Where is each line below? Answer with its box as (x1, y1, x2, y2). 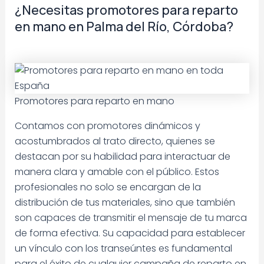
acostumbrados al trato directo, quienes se (14, 134, 215, 148)
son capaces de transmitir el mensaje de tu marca (14, 211, 247, 225)
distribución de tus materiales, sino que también (14, 196, 235, 210)
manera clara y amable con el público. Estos (14, 165, 219, 179)
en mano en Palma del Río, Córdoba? (14, 17, 233, 35)
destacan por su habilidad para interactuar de (14, 150, 230, 164)
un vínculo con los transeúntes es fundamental (14, 242, 232, 256)
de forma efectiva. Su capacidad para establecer (14, 226, 245, 240)
